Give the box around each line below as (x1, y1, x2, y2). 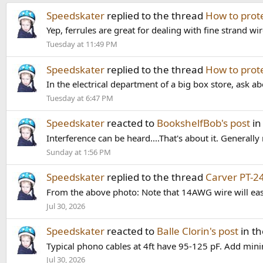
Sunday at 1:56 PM (46, 146, 111, 157)
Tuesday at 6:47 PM (46, 93, 113, 104)
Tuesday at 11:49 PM (46, 39, 117, 50)
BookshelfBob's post (157, 116, 250, 130)
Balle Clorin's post (157, 224, 238, 238)
